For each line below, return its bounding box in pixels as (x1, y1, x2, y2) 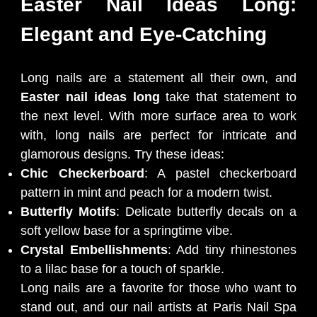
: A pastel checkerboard (144, 166, 296, 180)
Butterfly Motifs (21, 204, 116, 219)
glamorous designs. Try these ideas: (21, 146, 224, 161)
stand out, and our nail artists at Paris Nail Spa (21, 299, 296, 314)
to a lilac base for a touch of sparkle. (21, 261, 224, 276)
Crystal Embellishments (21, 242, 168, 257)
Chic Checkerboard (21, 166, 144, 180)
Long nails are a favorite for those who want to (21, 280, 296, 295)
